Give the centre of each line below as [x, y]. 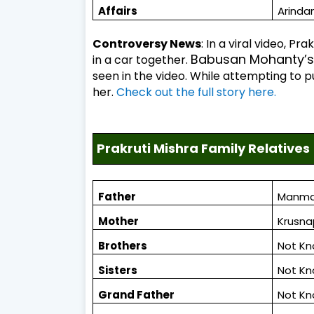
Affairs [118, 11]
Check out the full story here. [196, 92]
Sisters [118, 271]
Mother [119, 221]
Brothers [123, 246]
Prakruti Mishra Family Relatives [204, 149]
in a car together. [142, 60]
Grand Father [137, 295]
